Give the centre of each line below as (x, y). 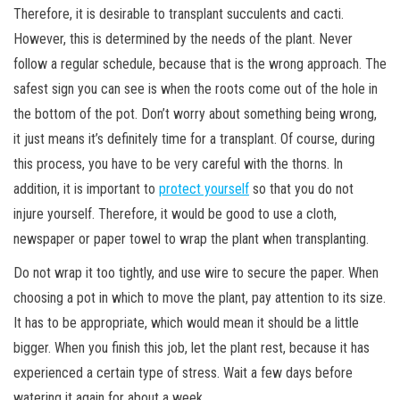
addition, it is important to (86, 189)
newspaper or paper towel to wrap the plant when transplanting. (191, 239)
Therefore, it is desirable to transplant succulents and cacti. (179, 14)
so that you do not (301, 189)
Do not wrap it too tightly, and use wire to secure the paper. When (196, 273)
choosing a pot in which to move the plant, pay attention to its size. (200, 298)
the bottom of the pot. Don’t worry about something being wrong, (195, 114)
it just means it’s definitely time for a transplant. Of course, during (194, 139)
